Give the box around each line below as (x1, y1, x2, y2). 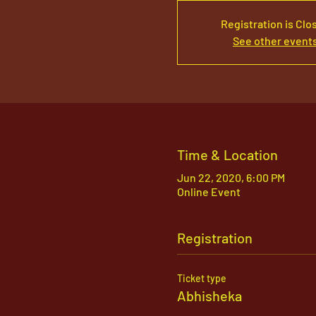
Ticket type (176, 272, 226, 284)
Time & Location (176, 146, 278, 163)
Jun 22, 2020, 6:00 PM (176, 171, 285, 184)
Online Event (176, 185, 241, 198)
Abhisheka (176, 287, 242, 304)
